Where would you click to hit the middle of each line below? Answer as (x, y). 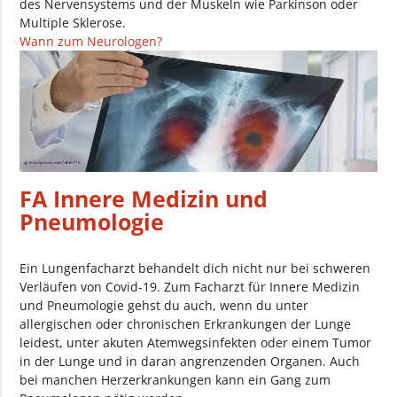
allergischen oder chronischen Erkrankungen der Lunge (186, 323)
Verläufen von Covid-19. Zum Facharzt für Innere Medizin (190, 286)
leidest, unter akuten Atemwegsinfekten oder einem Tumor (196, 342)
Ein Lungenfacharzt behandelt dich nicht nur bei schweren (195, 268)
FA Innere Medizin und (144, 198)
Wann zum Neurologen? (91, 41)
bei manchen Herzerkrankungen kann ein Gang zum (175, 379)
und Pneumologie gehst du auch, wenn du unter (164, 305)
